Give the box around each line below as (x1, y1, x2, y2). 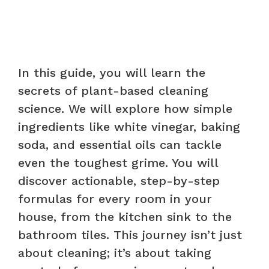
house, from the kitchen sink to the (18, 209, 232, 224)
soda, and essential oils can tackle (18, 137, 222, 152)
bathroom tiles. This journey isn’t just (18, 227, 242, 242)
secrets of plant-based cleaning (18, 83, 208, 98)
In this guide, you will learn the (18, 65, 205, 80)
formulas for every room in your (18, 191, 212, 206)
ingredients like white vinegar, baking (18, 119, 240, 134)
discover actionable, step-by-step (18, 173, 220, 188)
